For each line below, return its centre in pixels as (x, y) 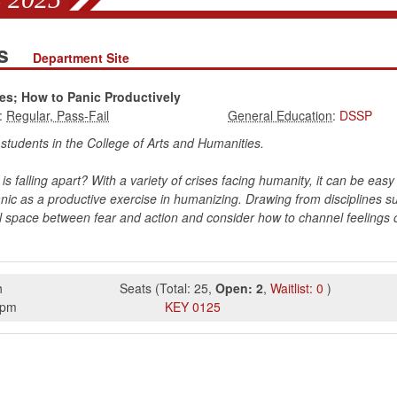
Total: (175, 288)
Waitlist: (292, 288)
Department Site (81, 58)
